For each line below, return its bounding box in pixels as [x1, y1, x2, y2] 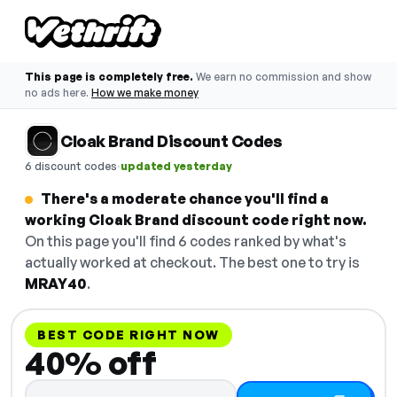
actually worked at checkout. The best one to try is [25, 253, 360, 271]
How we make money [91, 86, 198, 99]
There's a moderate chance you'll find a [41, 190, 329, 207]
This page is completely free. [25, 70, 193, 83]
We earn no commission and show [196, 70, 371, 83]
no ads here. [25, 86, 89, 99]
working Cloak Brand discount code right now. [25, 211, 367, 229]
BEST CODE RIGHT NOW [37, 327, 220, 342]
